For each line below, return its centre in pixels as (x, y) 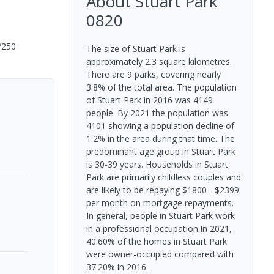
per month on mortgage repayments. (160, 203)
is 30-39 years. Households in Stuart (157, 164)
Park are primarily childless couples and (163, 177)
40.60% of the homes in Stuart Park (156, 241)
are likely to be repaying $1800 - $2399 (162, 190)
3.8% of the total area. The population (161, 87)
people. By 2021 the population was (157, 113)
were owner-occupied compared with (160, 254)
